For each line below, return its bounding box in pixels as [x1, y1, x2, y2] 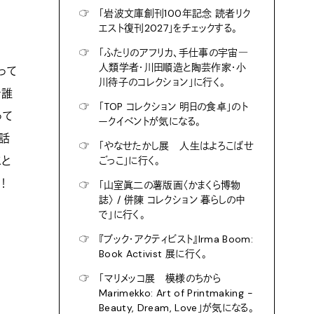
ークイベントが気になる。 [99, 115, 201, 128]
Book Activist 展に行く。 [99, 247, 207, 260]
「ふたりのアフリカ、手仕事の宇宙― [99, 46, 248, 59]
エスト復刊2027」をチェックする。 [99, 22, 238, 34]
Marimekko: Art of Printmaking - [99, 287, 253, 299]
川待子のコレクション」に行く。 [99, 76, 226, 88]
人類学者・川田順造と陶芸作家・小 [99, 61, 247, 74]
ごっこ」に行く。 [99, 154, 161, 167]
